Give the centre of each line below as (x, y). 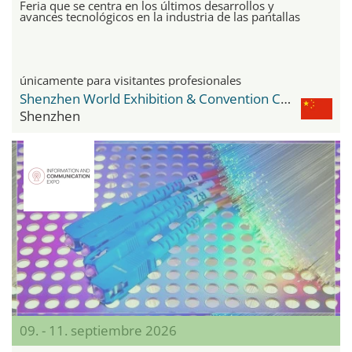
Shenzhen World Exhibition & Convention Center (286, 99)
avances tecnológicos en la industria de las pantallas (160, 17)
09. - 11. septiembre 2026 (98, 331)
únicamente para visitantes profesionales (130, 81)
